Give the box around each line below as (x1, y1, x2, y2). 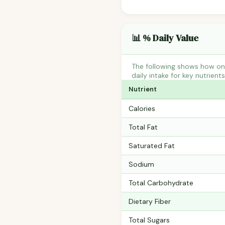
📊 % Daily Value (132, 32, 198, 45)
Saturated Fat (129, 141, 175, 151)
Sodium (129, 160, 154, 169)
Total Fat (129, 123, 158, 132)
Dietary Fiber (129, 197, 171, 206)
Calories (129, 104, 155, 114)
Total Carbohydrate (129, 178, 193, 188)
